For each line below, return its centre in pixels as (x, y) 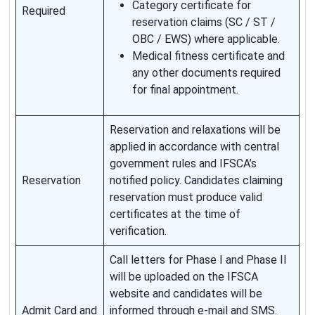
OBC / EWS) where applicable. (206, 39)
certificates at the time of (175, 214)
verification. (138, 231)
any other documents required (206, 73)
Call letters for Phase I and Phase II (198, 260)
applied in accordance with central (194, 147)
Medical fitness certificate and (208, 56)
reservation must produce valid (186, 198)
